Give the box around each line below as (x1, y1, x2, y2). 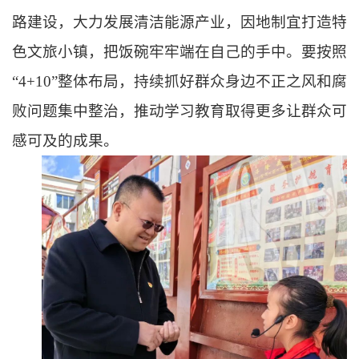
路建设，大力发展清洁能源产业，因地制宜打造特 (12, 13, 347, 30)
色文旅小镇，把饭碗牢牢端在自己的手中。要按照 (12, 42, 347, 60)
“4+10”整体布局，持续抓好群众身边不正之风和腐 (12, 72, 347, 90)
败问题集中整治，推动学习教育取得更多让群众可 (12, 102, 347, 119)
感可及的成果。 (12, 131, 119, 149)
